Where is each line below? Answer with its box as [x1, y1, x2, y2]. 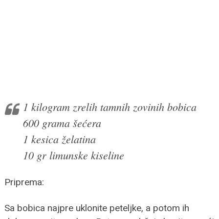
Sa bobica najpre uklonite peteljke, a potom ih [4, 202, 189, 214]
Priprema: [4, 176, 44, 188]
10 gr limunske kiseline [22, 147, 124, 162]
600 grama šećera [22, 115, 101, 130]
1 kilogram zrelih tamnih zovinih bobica [22, 99, 197, 114]
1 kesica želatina [22, 131, 96, 146]
